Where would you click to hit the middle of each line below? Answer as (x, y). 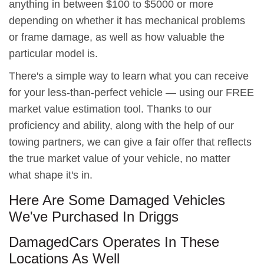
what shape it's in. (51, 175)
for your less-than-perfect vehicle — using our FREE (131, 92)
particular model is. (53, 53)
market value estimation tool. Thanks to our (110, 109)
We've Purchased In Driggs (94, 216)
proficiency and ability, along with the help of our (121, 125)
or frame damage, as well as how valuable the (117, 37)
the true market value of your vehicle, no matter (120, 158)
